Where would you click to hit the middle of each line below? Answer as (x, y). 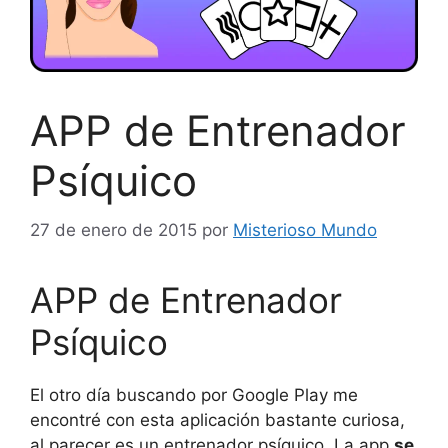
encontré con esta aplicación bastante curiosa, (217, 419)
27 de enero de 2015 (113, 229)
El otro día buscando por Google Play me (194, 394)
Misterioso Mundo (305, 229)
